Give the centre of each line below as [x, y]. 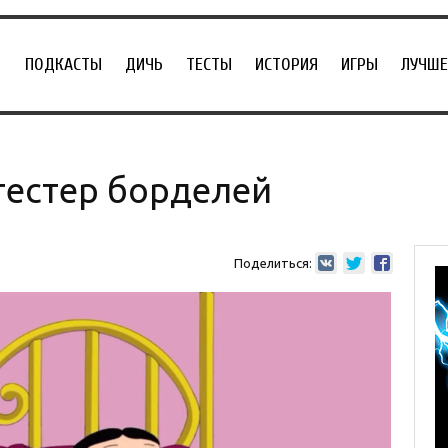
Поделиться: [272, 263]
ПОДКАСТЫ [63, 64]
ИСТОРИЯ [286, 64]
